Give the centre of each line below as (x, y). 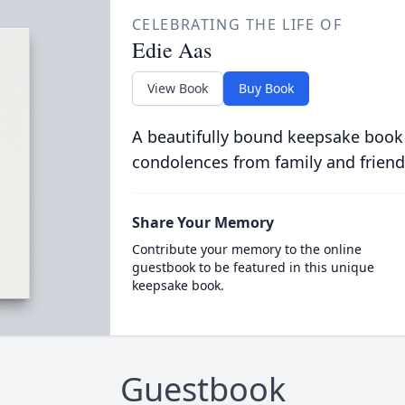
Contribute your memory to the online (246, 249)
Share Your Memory (202, 222)
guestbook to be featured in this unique (253, 267)
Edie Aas (171, 50)
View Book (177, 88)
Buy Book (266, 88)
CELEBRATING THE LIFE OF (237, 24)
